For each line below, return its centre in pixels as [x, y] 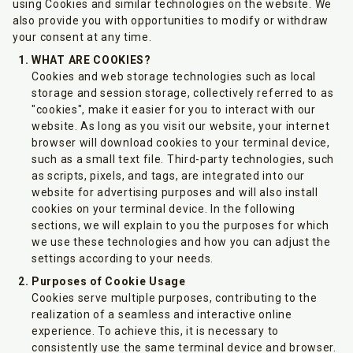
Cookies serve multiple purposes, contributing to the [175, 298]
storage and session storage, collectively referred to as [183, 93]
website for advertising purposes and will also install [175, 192]
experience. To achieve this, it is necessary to [155, 331]
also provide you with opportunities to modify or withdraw [171, 20]
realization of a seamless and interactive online [162, 314]
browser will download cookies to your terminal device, [181, 143]
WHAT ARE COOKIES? [91, 60]
